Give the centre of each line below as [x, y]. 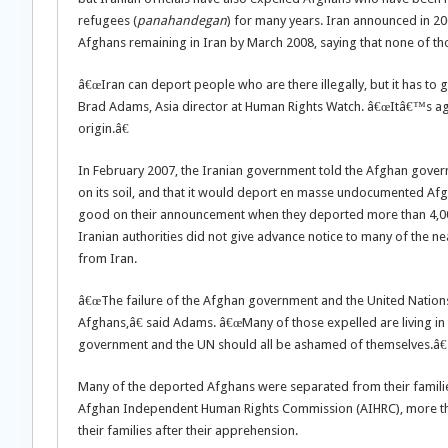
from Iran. [107, 258]
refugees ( [107, 20]
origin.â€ [103, 128]
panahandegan [182, 20]
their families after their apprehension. [188, 430]
